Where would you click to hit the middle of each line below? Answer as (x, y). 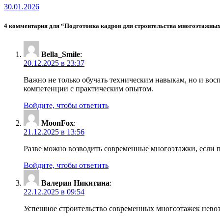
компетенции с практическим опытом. (88, 88)
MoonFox (57, 123)
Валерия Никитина (75, 183)
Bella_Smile (61, 54)
